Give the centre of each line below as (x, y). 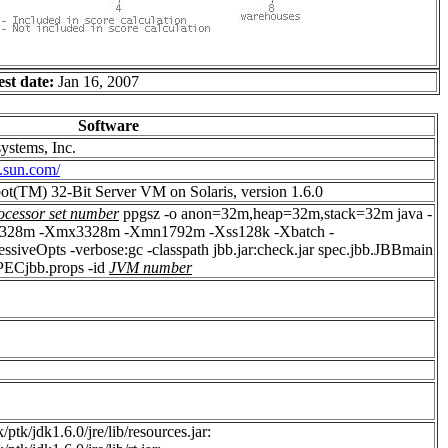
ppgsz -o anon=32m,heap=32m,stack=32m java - (275, 213)
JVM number (150, 267)
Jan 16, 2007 (98, 81)
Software (108, 125)
